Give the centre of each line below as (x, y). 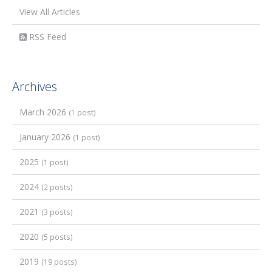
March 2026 (44, 112)
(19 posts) (59, 262)
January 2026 (46, 137)
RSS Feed (46, 37)
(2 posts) (57, 187)
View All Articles (50, 12)
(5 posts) (57, 237)
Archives (35, 87)
